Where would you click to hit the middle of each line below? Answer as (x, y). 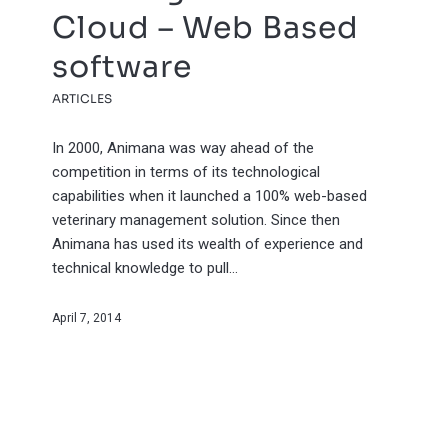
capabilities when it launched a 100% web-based (210, 195)
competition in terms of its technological (186, 171)
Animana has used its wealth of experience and (208, 243)
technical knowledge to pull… (145, 267)
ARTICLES (82, 98)
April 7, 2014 (87, 317)
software (122, 66)
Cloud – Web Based (206, 27)
